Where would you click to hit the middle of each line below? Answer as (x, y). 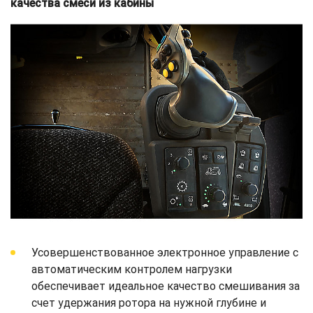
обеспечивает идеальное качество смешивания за (166, 286)
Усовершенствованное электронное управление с (165, 253)
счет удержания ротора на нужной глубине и (149, 303)
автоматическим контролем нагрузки (132, 270)
